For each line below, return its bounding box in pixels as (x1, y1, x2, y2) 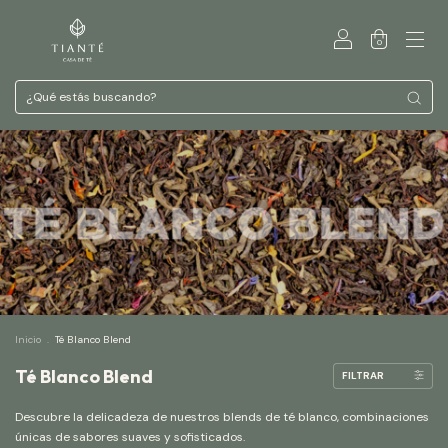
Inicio (15, 333, 41, 346)
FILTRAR (342, 369, 384, 382)
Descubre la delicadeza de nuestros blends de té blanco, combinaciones (15, 409, 429, 425)
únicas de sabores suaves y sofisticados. (15, 429, 245, 445)
